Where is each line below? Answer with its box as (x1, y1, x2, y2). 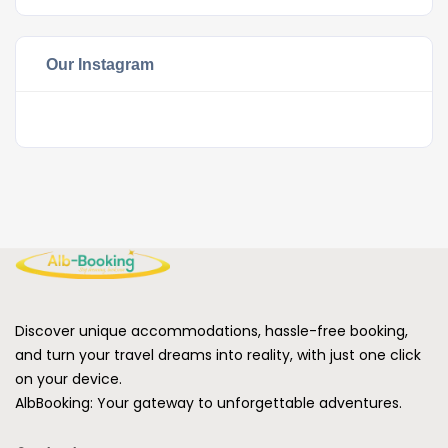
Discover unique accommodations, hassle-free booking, (15, 320, 408, 341)
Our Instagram (46, 54, 154, 73)
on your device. (15, 368, 122, 389)
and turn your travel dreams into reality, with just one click (15, 344, 421, 365)
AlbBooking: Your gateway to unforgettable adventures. (15, 392, 402, 413)
